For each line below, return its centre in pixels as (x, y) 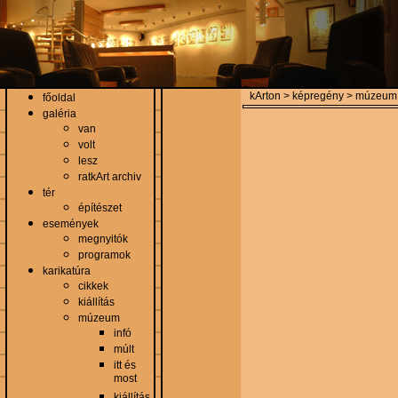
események (71, 224)
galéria (60, 114)
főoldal (59, 98)
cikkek (93, 286)
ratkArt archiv (110, 177)
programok (104, 255)
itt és (125, 365)
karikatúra (67, 271)
